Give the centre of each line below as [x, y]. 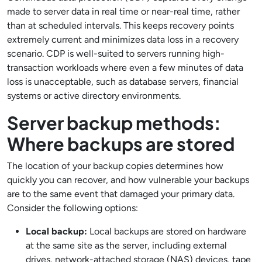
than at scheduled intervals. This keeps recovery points [120, 25]
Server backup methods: [114, 123]
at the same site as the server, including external [126, 245]
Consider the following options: [73, 208]
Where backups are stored [121, 144]
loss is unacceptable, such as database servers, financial [123, 82]
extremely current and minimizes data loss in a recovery [123, 39]
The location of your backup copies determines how [115, 166]
